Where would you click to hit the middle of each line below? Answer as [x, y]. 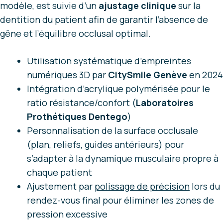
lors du [205, 186]
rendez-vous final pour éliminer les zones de [120, 200]
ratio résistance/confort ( [81, 103]
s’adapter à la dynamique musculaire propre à [123, 159]
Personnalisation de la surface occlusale [112, 131]
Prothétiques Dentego [77, 117]
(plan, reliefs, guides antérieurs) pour [106, 145]
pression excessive [67, 214]
